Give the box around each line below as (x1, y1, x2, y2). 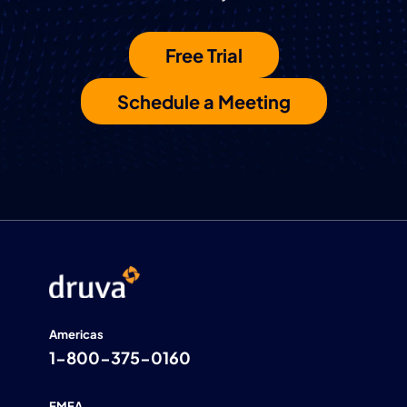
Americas (48, 327, 104, 342)
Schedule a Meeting (116, 89, 291, 113)
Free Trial (164, 43, 243, 66)
